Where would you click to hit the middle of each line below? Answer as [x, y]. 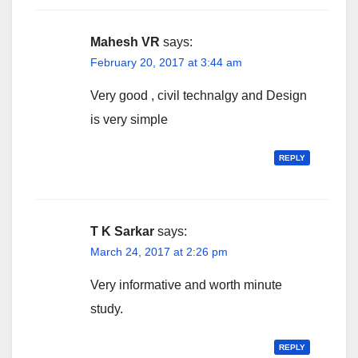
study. [107, 308]
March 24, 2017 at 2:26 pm [159, 251]
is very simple [129, 119]
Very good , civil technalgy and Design [199, 95]
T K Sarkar [122, 231]
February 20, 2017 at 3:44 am [166, 62]
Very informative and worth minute [186, 284]
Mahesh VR [125, 42]
